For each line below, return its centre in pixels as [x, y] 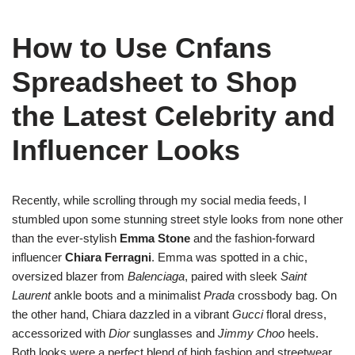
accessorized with [60, 333]
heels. [302, 333]
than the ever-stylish [66, 238]
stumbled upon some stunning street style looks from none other [177, 219]
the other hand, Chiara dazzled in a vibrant [122, 314]
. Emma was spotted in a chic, [229, 257]
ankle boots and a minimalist [127, 295]
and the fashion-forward [252, 238]
